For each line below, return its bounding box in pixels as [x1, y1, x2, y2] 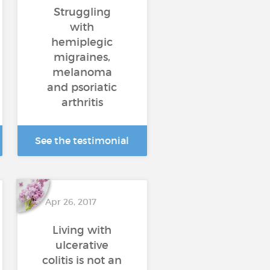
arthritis [61, 96, 103, 109]
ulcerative [55, 239, 108, 252]
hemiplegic [51, 36, 113, 49]
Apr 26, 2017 [45, 196, 96, 207]
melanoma [52, 66, 112, 79]
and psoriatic [47, 81, 117, 94]
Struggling [53, 5, 111, 19]
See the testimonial [35, 134, 129, 146]
